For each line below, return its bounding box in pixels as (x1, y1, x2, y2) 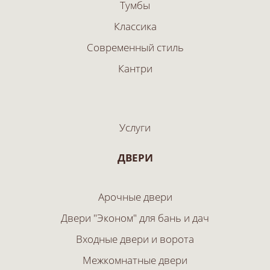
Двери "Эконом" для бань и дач (61, 211, 209, 225)
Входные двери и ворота (76, 232, 194, 246)
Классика (113, 19, 157, 33)
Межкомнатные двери (83, 253, 187, 267)
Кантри (118, 61, 152, 75)
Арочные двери (98, 190, 172, 204)
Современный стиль (86, 40, 184, 54)
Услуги (119, 121, 151, 134)
